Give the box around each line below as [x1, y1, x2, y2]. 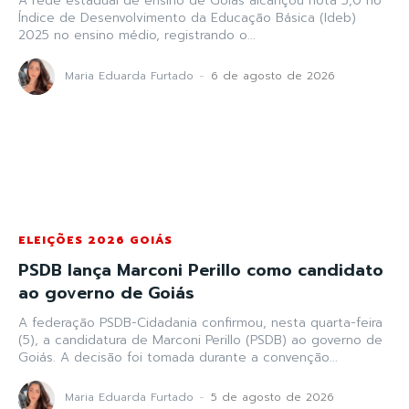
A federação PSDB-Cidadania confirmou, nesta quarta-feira [18, 312, 383, 332]
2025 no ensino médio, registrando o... [18, 26, 256, 46]
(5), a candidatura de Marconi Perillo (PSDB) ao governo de [18, 330, 383, 350]
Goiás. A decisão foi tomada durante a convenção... [18, 347, 338, 367]
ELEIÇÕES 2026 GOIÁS [18, 231, 173, 248]
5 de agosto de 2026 [211, 389, 334, 405]
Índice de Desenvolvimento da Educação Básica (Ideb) [18, 8, 356, 28]
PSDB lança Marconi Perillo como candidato [18, 257, 383, 283]
